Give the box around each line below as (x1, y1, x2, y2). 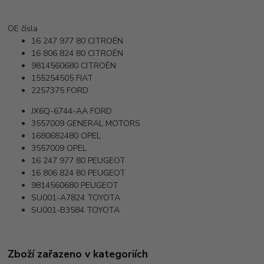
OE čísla (8, 23, 38, 35)
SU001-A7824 (31, 192, 85, 204)
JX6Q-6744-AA (31, 105, 88, 117)
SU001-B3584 (31, 204, 85, 216)
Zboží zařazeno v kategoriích (8, 246, 148, 261)
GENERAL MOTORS (67, 118, 141, 130)
